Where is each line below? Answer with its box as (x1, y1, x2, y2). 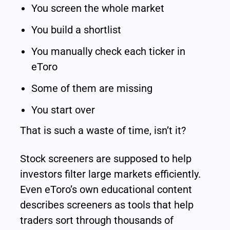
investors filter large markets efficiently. (20, 167, 201, 180)
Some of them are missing (31, 82, 153, 94)
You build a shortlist (31, 23, 122, 36)
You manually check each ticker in (31, 45, 186, 57)
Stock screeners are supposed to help (20, 152, 192, 165)
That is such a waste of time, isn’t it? (20, 124, 186, 137)
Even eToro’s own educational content (20, 183, 193, 196)
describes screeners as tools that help (20, 198, 194, 211)
